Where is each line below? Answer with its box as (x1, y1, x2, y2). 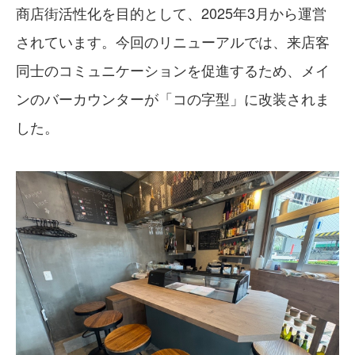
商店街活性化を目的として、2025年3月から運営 (16, 2, 326, 23)
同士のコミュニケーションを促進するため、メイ (16, 59, 330, 80)
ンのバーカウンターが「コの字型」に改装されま (16, 88, 330, 109)
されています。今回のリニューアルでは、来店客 (16, 31, 330, 52)
